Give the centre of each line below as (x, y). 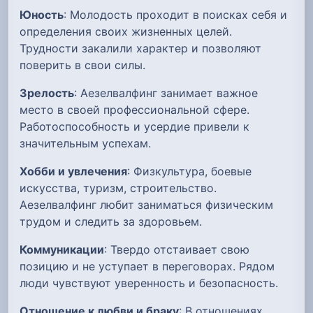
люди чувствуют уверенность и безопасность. (149, 283)
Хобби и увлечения (73, 171)
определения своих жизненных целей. (126, 31)
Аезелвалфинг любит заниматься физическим (146, 204)
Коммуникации (62, 249)
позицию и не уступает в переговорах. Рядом (147, 266)
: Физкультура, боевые (189, 171)
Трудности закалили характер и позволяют (140, 48)
